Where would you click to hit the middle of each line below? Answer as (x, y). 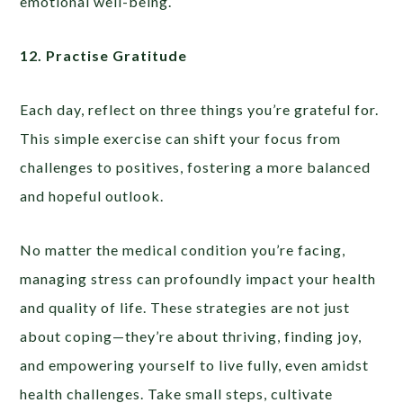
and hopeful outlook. (92, 195)
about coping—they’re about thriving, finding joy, (191, 336)
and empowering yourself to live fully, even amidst (195, 364)
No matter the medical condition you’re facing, (183, 249)
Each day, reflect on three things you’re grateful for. (200, 109)
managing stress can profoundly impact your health (198, 278)
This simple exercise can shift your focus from (181, 138)
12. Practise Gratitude (104, 55)
